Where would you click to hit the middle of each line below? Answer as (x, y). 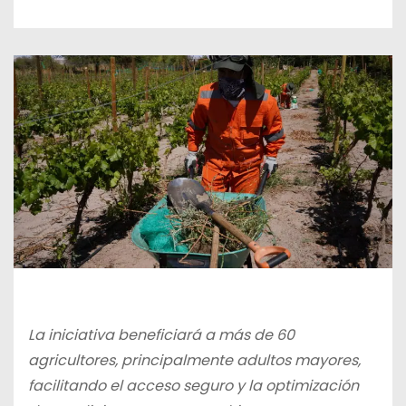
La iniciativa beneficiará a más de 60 (161, 335)
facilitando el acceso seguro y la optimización (193, 386)
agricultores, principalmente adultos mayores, (194, 361)
